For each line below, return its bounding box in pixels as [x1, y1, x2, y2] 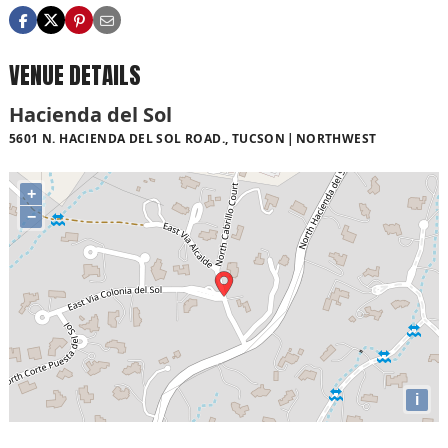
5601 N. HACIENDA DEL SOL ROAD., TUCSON [9, 129, 286, 147]
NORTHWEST [295, 129, 377, 147]
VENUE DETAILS [9, 58, 141, 94]
